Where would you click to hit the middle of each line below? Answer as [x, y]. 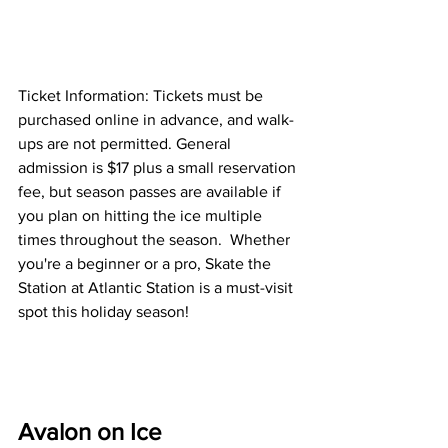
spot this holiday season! [103, 311]
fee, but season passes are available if [151, 191]
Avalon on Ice [90, 431]
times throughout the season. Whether [156, 239]
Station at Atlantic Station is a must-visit [157, 287]
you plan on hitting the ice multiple [142, 215]
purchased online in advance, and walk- [156, 119]
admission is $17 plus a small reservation [159, 167]
